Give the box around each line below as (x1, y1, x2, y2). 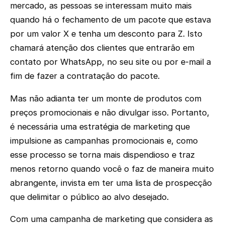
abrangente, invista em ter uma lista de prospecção (10, 177, 212, 188)
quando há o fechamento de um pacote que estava (10, 15, 211, 25)
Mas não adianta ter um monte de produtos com (10, 93, 201, 103)
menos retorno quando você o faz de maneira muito (10, 163, 214, 174)
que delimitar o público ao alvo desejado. (10, 191, 169, 202)
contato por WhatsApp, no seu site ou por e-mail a (10, 57, 211, 67)
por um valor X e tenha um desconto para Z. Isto (10, 29, 202, 39)
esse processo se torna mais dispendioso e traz (10, 149, 195, 160)
